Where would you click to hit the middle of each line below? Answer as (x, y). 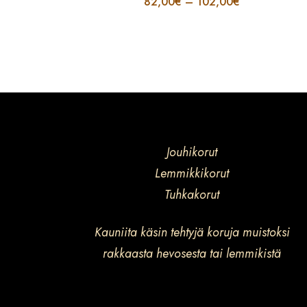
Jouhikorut (192, 152)
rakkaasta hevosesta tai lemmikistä (192, 253)
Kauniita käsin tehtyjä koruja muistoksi (192, 232)
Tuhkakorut (192, 194)
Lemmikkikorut (192, 173)
